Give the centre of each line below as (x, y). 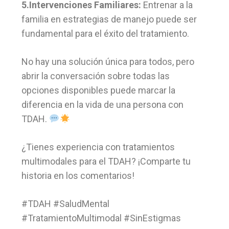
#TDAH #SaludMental (65, 204)
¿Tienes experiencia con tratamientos (98, 147)
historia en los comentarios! (78, 176)
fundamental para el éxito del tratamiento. (105, 34)
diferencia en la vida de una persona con (102, 105)
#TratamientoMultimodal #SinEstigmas (101, 218)
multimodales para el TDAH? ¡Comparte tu (106, 162)
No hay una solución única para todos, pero (108, 62)
